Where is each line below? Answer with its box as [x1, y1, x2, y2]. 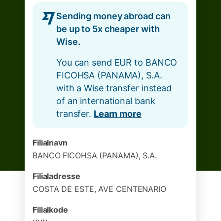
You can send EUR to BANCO [56, 57, 178, 68]
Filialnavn [33, 138, 68, 147]
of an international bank [56, 96, 155, 106]
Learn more [93, 109, 142, 119]
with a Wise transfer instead [56, 83, 172, 93]
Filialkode [33, 205, 68, 215]
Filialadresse [33, 171, 80, 181]
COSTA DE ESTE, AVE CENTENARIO [33, 184, 166, 194]
